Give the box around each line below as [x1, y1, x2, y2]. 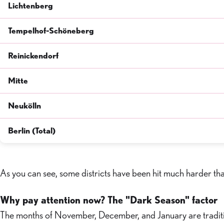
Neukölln [8, 100, 41, 110]
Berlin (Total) [8, 125, 55, 135]
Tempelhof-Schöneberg [8, 25, 94, 35]
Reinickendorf [8, 50, 58, 60]
